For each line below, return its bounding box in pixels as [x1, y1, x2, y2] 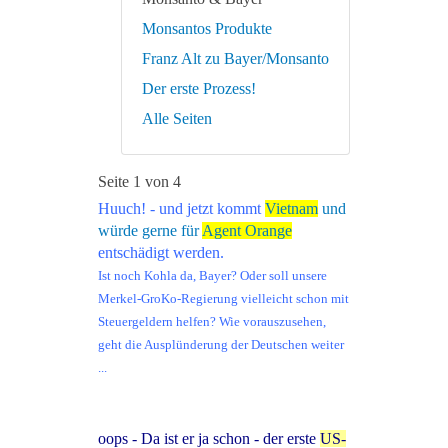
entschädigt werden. [98, 244, 224, 262]
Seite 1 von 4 [98, 173, 181, 191]
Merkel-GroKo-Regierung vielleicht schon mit [98, 291, 349, 307]
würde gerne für [98, 222, 202, 240]
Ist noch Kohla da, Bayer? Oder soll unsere [98, 268, 327, 284]
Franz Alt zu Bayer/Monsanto [142, 50, 329, 68]
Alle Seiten [142, 110, 212, 128]
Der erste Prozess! [142, 80, 256, 98]
